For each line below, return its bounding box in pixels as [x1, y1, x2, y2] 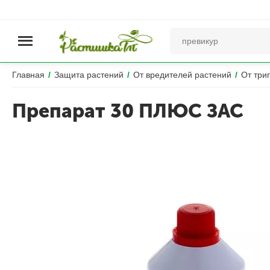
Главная [12, 70, 45, 80]
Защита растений [54, 70, 124, 80]
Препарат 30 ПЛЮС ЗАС [12, 99, 243, 122]
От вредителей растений [133, 70, 231, 80]
